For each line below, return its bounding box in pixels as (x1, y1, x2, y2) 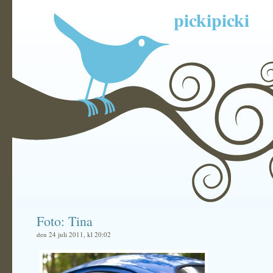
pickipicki (174, 6, 249, 33)
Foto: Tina (37, 212, 93, 230)
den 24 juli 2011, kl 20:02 (37, 230, 111, 239)
